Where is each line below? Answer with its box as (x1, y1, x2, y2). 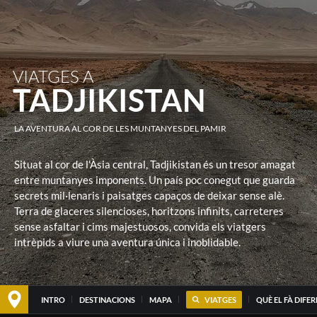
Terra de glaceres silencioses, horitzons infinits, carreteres (14, 204, 284, 217)
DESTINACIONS (79, 294, 135, 304)
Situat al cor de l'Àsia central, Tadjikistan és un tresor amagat (14, 158, 296, 171)
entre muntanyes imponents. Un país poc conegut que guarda (14, 173, 295, 186)
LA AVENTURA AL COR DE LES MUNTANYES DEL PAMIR (14, 123, 226, 134)
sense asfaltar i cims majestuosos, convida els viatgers (14, 220, 266, 233)
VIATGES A (13, 66, 93, 86)
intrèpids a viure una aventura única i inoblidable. (14, 236, 241, 248)
